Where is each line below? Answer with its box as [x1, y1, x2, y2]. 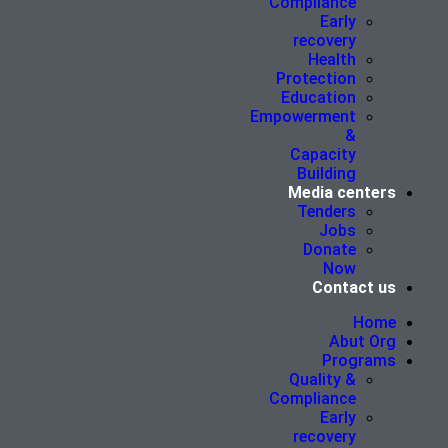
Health [307, 49, 356, 69]
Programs [321, 350, 396, 370]
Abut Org [328, 331, 396, 351]
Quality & [288, 369, 356, 389]
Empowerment [249, 106, 356, 126]
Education [280, 87, 356, 107]
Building [296, 163, 356, 183]
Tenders [296, 201, 356, 221]
